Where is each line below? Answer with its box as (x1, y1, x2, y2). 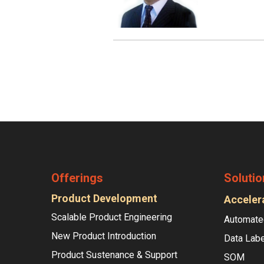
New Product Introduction (51, 230, 156, 242)
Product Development (51, 192, 157, 205)
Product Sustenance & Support (51, 249, 177, 261)
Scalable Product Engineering (51, 212, 172, 223)
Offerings (51, 171, 103, 186)
